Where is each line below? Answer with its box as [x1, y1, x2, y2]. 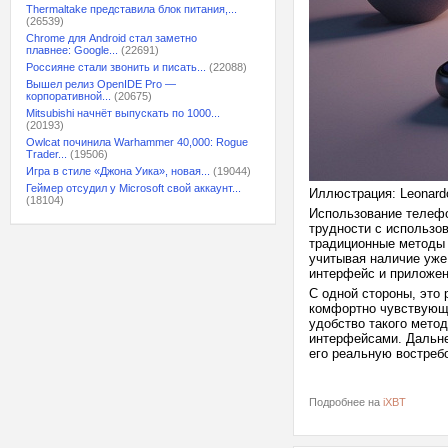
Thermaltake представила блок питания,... [26, 3, 237, 15]
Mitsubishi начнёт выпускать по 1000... [26, 107, 220, 119]
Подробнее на [309, 396, 383, 408]
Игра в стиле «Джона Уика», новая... [26, 165, 210, 177]
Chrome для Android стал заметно [26, 32, 197, 44]
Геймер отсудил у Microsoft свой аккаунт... [26, 182, 241, 194]
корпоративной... [26, 90, 111, 102]
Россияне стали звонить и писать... [26, 61, 206, 73]
